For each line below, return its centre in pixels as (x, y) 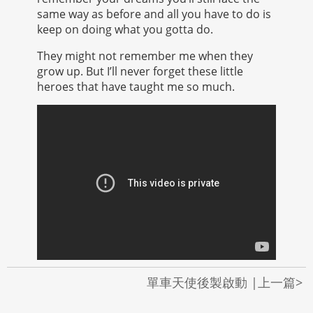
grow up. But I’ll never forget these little (140, 71)
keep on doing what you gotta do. (125, 29)
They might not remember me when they (145, 56)
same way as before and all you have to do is (154, 14)
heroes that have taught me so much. (136, 86)
